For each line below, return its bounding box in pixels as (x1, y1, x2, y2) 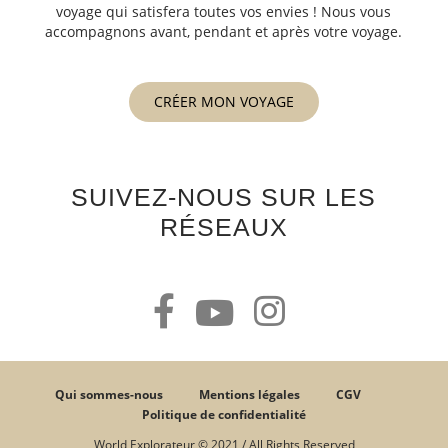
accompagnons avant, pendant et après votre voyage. (45, 21, 403, 41)
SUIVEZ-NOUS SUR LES (71, 182, 377, 211)
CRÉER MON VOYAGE (153, 91, 294, 111)
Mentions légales (199, 385, 300, 403)
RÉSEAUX (159, 212, 288, 241)
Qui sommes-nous (55, 385, 163, 403)
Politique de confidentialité (142, 405, 306, 423)
